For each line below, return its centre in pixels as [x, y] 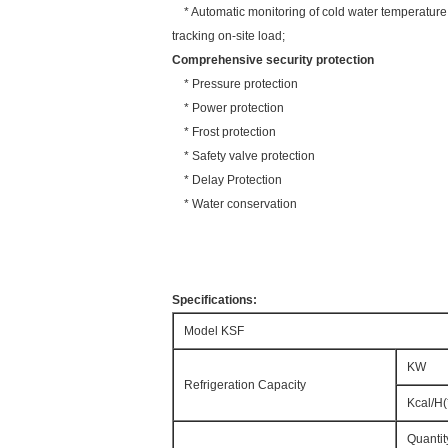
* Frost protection [224, 132]
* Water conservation [234, 204]
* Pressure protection [235, 84]
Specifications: [214, 300]
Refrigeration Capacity [245, 385]
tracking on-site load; [228, 36]
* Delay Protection [227, 180]
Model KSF [214, 331]
